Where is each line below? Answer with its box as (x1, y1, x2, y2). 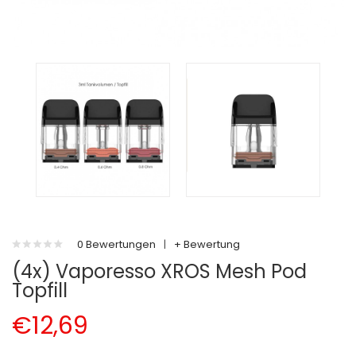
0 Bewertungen (77, 237, 156, 252)
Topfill (12, 277, 68, 304)
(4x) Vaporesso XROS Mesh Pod (12, 258, 307, 284)
